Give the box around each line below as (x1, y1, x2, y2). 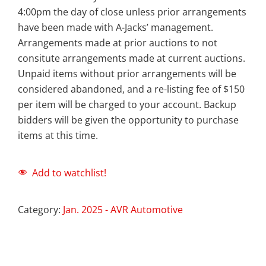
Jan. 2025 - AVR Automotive (63, 202, 183, 216)
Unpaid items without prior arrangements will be (18, 66, 236, 80)
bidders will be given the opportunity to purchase (18, 113, 239, 126)
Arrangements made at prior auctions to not (18, 36, 217, 49)
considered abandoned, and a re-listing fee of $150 (18, 82, 245, 96)
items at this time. (18, 128, 98, 142)
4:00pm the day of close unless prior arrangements (18, 5, 246, 18)
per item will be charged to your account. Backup (18, 97, 236, 111)
